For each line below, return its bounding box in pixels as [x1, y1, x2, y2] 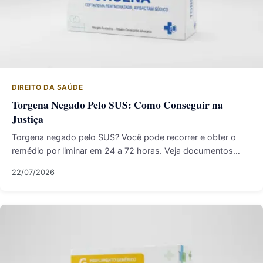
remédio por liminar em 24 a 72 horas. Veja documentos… [12, 146, 240, 156]
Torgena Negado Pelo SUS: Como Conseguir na [12, 97, 223, 112]
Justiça [12, 111, 43, 126]
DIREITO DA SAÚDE [12, 83, 83, 92]
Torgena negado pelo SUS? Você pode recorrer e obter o [12, 132, 236, 142]
